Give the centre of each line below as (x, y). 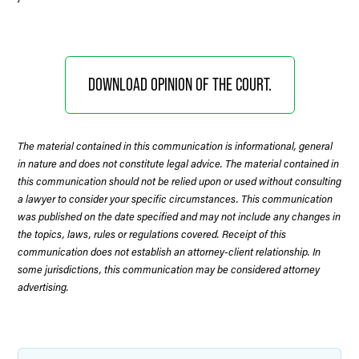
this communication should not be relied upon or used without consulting (179, 181)
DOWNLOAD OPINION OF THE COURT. (179, 85)
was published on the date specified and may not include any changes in (179, 216)
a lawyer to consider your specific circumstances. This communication (175, 198)
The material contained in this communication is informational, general (175, 145)
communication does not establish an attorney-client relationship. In (169, 251)
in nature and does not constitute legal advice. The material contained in (178, 163)
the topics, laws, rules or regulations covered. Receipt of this (152, 234)
